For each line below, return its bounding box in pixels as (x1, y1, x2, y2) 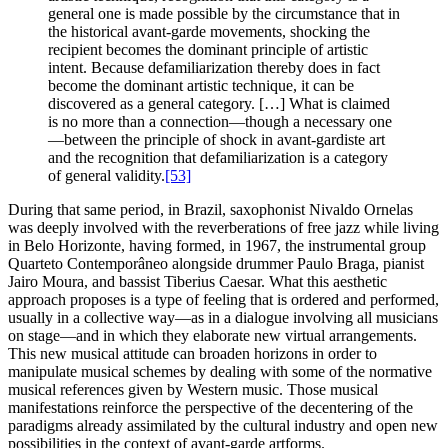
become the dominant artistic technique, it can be (48, 77, 354, 95)
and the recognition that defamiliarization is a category (48, 149, 388, 167)
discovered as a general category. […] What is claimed (48, 95, 390, 113)
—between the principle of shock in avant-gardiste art (48, 131, 385, 149)
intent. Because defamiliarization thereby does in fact (48, 59, 380, 77)
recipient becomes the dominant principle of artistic (48, 41, 368, 59)
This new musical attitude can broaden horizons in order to (8, 345, 377, 363)
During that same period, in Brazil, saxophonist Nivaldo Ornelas (8, 201, 413, 219)
